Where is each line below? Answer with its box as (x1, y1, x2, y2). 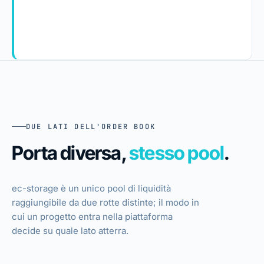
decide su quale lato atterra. (12, 225, 128, 236)
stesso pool (129, 141, 225, 164)
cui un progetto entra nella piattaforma (12, 210, 173, 222)
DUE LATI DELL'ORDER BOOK (26, 121, 156, 131)
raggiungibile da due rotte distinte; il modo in (12, 196, 199, 208)
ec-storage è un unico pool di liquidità (12, 182, 171, 194)
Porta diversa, (12, 141, 129, 164)
